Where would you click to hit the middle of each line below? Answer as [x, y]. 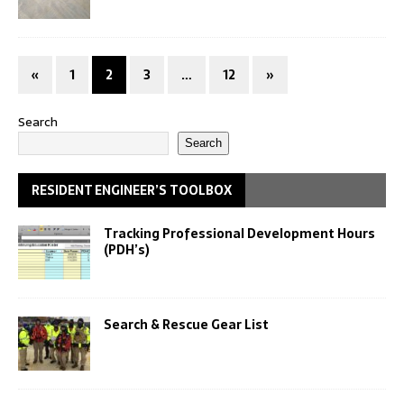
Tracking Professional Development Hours [239, 233]
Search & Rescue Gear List [186, 324]
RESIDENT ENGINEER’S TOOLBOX [132, 190]
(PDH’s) [127, 249]
